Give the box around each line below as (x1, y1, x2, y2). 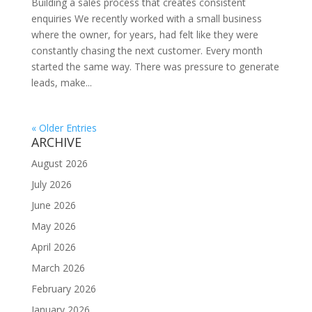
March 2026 (31, 261, 85, 274)
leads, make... (31, 76, 92, 89)
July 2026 (31, 178, 72, 191)
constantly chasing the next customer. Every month (31, 44, 263, 57)
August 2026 (31, 157, 88, 170)
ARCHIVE (31, 134, 81, 150)
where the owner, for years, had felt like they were (31, 28, 258, 41)
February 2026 (31, 282, 96, 295)
